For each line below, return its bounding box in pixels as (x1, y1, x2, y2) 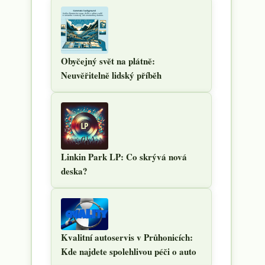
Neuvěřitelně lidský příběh (61, 69, 161, 82)
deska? (61, 164, 88, 177)
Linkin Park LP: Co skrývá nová (61, 150, 187, 163)
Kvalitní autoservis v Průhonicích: (61, 231, 193, 244)
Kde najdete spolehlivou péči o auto (61, 245, 196, 258)
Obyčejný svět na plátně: (61, 54, 155, 67)
